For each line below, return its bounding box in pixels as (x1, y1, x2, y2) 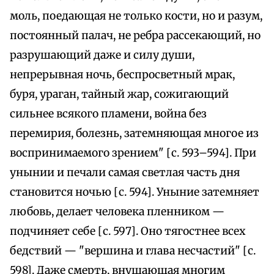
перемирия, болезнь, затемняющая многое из (10, 127, 259, 141)
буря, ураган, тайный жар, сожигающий (10, 87, 229, 102)
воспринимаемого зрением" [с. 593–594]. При (10, 146, 256, 160)
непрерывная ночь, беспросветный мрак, (10, 68, 235, 82)
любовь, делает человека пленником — (10, 205, 224, 219)
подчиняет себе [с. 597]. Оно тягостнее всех (10, 224, 245, 239)
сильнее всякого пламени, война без (10, 107, 207, 121)
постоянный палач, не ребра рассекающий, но (10, 29, 261, 43)
